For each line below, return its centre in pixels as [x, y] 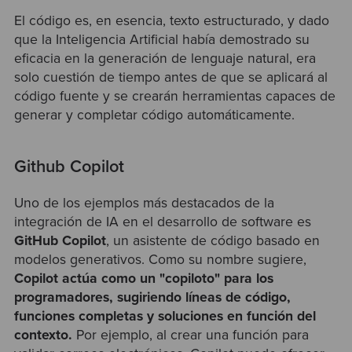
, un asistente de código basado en [213, 240]
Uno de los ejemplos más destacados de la [144, 203]
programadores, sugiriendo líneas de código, [152, 297]
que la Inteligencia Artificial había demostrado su [161, 40]
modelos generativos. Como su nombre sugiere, [160, 259]
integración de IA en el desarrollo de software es [162, 222]
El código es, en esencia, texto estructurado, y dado [171, 21]
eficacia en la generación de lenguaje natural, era [165, 59]
